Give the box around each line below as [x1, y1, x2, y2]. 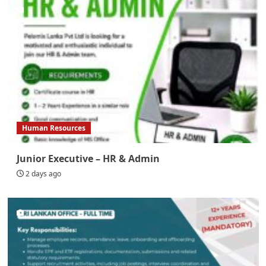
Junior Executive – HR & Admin [16, 151, 160, 165]
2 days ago [25, 168, 61, 179]
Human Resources [21, 122, 85, 133]
